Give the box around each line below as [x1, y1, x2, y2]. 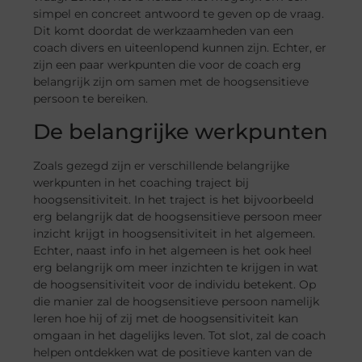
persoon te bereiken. [33, 91, 149, 107]
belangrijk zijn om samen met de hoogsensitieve [33, 74, 309, 90]
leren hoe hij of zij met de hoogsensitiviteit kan [33, 310, 299, 326]
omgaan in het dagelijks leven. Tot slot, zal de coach [33, 327, 326, 343]
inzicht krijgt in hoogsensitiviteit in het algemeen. [33, 225, 316, 241]
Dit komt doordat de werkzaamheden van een [33, 23, 294, 39]
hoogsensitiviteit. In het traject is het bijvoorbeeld [33, 192, 314, 207]
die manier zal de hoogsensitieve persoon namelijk [33, 293, 320, 309]
